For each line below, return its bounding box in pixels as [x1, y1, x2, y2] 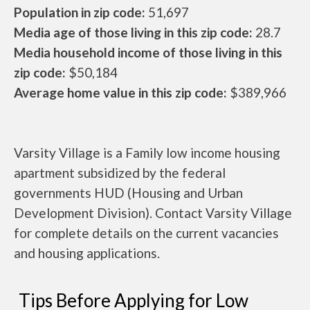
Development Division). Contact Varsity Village [14, 204, 292, 221]
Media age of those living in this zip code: [14, 24, 253, 40]
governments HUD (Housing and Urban [14, 184, 243, 201]
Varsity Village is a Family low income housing [14, 144, 280, 161]
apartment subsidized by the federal [14, 164, 226, 181]
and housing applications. [14, 244, 160, 261]
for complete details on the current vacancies [14, 224, 279, 241]
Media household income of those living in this [14, 44, 282, 60]
